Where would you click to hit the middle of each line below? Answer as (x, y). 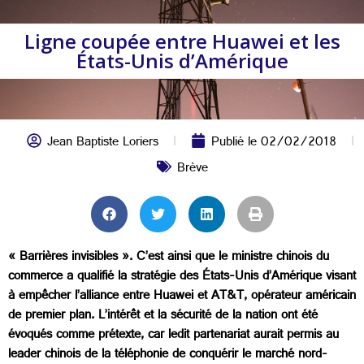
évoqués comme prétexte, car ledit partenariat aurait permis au (173, 336)
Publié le (236, 143)
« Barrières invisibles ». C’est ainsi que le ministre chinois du (169, 258)
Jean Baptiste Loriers (102, 143)
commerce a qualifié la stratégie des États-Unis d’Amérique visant (182, 277)
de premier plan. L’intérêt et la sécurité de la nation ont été (163, 316)
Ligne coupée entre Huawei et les (182, 41)
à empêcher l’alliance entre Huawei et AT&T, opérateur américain (182, 297)
